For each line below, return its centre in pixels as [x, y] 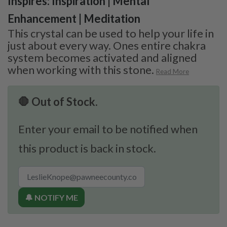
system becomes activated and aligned [102, 57]
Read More [173, 71]
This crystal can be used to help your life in [111, 33]
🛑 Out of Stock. [58, 101]
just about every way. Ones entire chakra [107, 45]
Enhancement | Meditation [74, 18]
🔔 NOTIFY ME [51, 197]
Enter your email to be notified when [108, 129]
